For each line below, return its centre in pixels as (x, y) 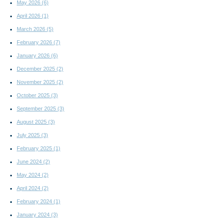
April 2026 (29, 16)
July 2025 (29, 135)
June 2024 (30, 162)
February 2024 (35, 202)
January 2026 (34, 56)
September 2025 (37, 109)
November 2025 (37, 82)
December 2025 (37, 69)
